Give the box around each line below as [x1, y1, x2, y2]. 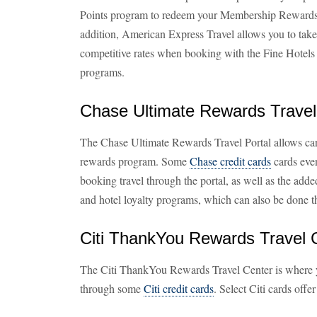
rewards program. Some [80, 154, 190, 168]
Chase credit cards [190, 154, 271, 168]
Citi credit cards [144, 281, 214, 296]
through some [80, 281, 144, 296]
